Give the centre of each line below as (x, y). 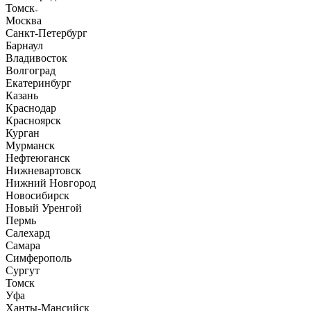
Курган (23, 133)
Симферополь (39, 258)
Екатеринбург (39, 83)
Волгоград (31, 71)
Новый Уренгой (44, 208)
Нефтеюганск (38, 158)
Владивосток (36, 58)
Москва (24, 21)
